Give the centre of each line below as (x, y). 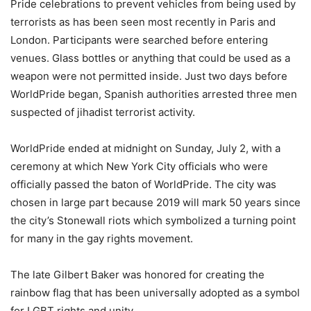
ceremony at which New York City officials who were (139, 166)
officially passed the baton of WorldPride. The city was (143, 184)
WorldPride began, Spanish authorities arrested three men (154, 94)
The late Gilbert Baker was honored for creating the (137, 274)
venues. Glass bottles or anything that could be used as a (150, 58)
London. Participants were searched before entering (139, 40)
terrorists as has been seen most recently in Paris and (143, 22)
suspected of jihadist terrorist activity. (103, 112)
